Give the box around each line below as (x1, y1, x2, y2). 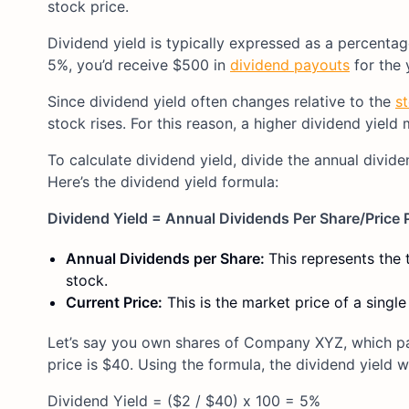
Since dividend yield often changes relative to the (47, 91, 395, 110)
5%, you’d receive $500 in (47, 55, 230, 74)
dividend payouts (230, 55, 350, 74)
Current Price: (66, 292, 163, 311)
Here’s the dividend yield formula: (47, 172, 278, 191)
